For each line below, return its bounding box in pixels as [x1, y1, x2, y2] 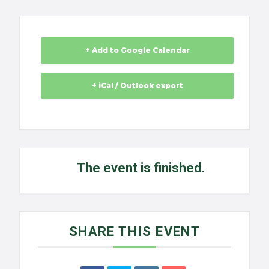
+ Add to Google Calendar [85, 45, 190, 55]
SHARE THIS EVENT [68, 223, 201, 239]
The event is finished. [76, 160, 205, 175]
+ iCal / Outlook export [91, 80, 183, 90]
